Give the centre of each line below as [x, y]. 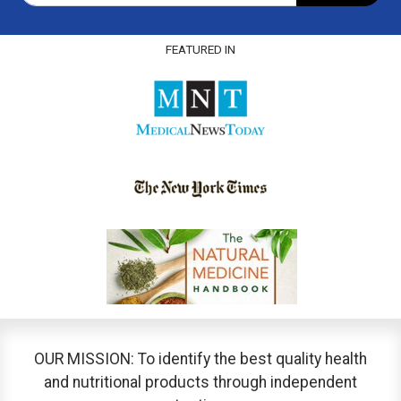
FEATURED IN [200, 49]
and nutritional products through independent [200, 382]
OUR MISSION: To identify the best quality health [200, 359]
